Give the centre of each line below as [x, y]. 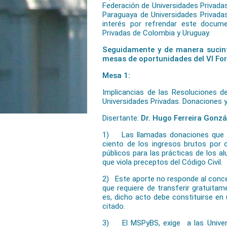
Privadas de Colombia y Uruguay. [156, 33]
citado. [114, 206]
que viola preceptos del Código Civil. [162, 162]
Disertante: [122, 118]
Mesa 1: [116, 75]
